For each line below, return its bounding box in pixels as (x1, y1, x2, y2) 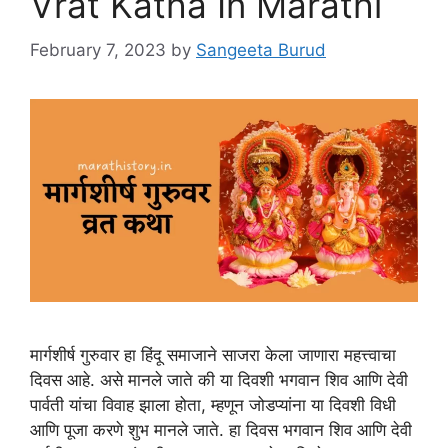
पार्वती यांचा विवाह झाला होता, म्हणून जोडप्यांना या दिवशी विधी (30, 394, 396, 415)
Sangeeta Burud (196, 39, 326, 60)
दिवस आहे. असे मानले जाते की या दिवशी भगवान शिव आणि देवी (30, 369, 408, 390)
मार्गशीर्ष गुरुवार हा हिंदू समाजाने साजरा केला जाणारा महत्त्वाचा (30, 344, 396, 365)
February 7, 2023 (30, 39, 166, 60)
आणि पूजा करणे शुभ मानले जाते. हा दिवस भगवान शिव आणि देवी (30, 419, 412, 440)
